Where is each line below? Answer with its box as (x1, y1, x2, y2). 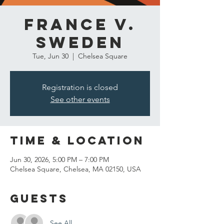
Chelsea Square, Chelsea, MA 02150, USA (10, 164, 141, 173)
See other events (50, 94, 110, 104)
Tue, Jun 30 (32, 51, 68, 60)
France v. (24, 14, 136, 34)
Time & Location (10, 133, 144, 147)
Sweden (35, 32, 124, 52)
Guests (10, 191, 68, 205)
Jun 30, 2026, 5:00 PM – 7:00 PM (10, 155, 109, 164)
